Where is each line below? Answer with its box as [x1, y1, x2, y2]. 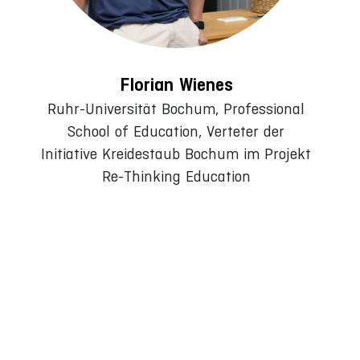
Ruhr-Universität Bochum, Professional [47, 100, 305, 118]
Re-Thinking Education [101, 168, 251, 186]
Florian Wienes [119, 74, 233, 96]
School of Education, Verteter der [67, 123, 285, 141]
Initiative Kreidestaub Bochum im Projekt [41, 145, 312, 163]
